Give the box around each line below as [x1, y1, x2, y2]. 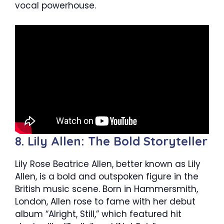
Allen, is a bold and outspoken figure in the [15, 170, 198, 182]
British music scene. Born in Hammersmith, [15, 182, 198, 195]
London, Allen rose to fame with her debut [15, 195, 195, 207]
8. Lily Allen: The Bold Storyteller [15, 133, 207, 148]
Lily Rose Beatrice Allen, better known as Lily [15, 157, 200, 170]
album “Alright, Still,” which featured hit [15, 207, 181, 220]
